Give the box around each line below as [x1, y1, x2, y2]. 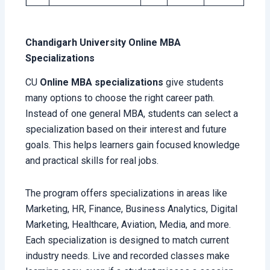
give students [163, 77, 224, 89]
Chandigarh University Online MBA [25, 36, 181, 48]
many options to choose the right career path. [25, 92, 215, 104]
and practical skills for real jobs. [25, 155, 159, 167]
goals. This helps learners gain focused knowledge [25, 139, 240, 151]
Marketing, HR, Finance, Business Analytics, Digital [25, 203, 238, 215]
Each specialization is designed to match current [25, 234, 230, 246]
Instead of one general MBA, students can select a [25, 108, 239, 120]
